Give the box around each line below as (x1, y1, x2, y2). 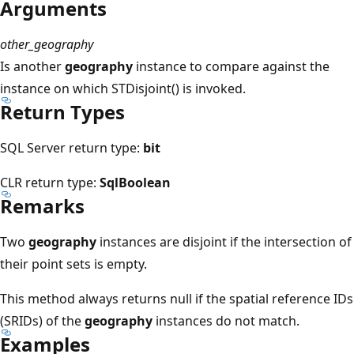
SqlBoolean (100, 173, 171, 191)
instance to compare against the (133, 57, 330, 75)
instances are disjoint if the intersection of (96, 232, 352, 250)
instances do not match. (153, 311, 299, 330)
